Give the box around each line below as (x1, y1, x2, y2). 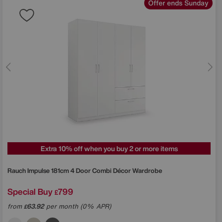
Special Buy (7, 185, 53, 198)
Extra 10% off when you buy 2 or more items (40, 143, 178, 154)
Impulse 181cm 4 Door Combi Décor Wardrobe (27, 166, 162, 175)
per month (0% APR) (44, 201, 111, 211)
